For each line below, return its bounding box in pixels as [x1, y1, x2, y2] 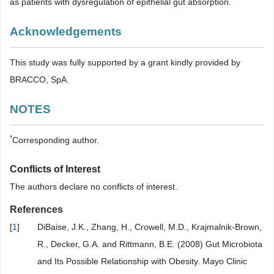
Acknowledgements [10, 25, 122, 38]
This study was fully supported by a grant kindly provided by [10, 57, 240, 67]
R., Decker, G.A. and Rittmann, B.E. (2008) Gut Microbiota [37, 239, 262, 249]
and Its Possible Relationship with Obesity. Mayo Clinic [37, 256, 247, 266]
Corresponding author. [12, 135, 99, 145]
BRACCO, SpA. [10, 75, 69, 84]
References [10, 204, 63, 215]
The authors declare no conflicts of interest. [10, 182, 177, 191]
